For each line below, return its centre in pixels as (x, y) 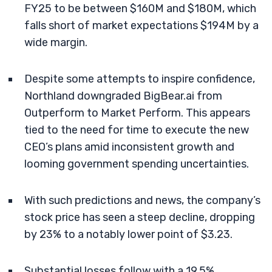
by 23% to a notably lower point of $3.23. (128, 234)
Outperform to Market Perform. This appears (137, 113)
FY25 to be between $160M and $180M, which (140, 8)
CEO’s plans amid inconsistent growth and (129, 147)
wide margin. (56, 42)
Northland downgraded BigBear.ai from (123, 96)
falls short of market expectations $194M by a (141, 25)
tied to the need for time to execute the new (137, 130)
